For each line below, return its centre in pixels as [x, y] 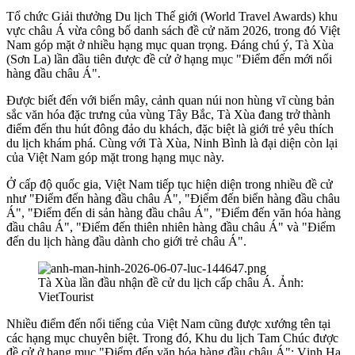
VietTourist [66, 297]
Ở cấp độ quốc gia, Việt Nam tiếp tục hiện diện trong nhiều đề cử [170, 185]
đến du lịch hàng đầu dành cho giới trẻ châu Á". [126, 242]
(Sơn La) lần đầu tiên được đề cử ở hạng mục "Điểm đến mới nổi [169, 59]
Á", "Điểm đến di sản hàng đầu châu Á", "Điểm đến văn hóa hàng [174, 213]
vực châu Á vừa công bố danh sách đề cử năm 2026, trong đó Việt [173, 31]
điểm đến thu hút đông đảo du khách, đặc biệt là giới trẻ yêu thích [170, 129]
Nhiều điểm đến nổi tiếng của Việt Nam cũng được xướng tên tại [168, 324]
